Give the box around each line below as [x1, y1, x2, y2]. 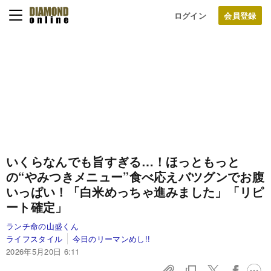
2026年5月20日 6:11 [6, 246, 80, 257]
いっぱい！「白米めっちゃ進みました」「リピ [6, 183, 264, 200]
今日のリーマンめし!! [72, 233, 151, 244]
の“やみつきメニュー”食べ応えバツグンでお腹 [6, 168, 265, 185]
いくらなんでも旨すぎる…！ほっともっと [6, 152, 240, 170]
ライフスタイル [6, 233, 63, 244]
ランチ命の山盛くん [6, 220, 79, 232]
